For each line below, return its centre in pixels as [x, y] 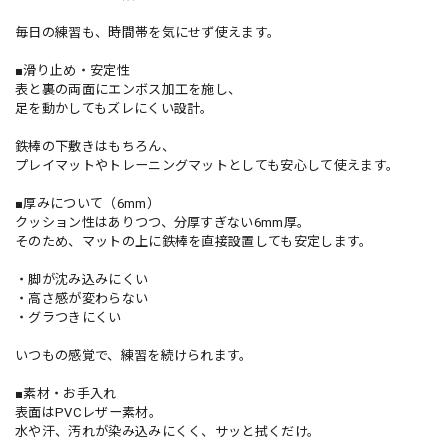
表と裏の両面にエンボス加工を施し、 [128, 89]
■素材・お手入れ [66, 393]
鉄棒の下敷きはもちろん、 [95, 146]
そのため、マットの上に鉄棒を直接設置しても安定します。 [194, 241]
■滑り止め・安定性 [72, 70]
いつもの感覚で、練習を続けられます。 [134, 355]
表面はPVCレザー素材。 [88, 412]
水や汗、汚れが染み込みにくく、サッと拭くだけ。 [168, 431]
